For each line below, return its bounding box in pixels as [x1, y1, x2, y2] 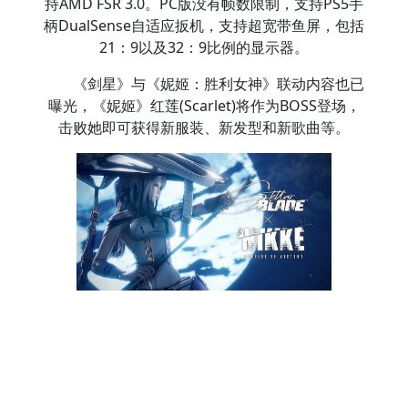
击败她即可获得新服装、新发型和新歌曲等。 [58, 117, 350, 138]
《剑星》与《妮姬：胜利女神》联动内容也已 [73, 74, 364, 95]
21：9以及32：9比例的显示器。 [99, 37, 309, 58]
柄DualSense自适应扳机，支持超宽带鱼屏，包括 [44, 15, 364, 36]
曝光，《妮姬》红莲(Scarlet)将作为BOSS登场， [47, 96, 361, 117]
